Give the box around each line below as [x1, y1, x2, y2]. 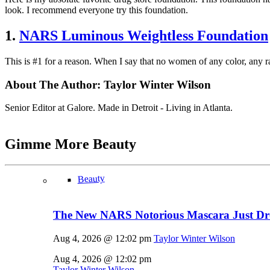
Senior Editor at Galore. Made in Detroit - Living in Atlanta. [5, 102, 233, 113]
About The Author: [5, 78, 104, 91]
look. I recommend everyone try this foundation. [5, 5, 188, 16]
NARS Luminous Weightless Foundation [19, 28, 268, 44]
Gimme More [5, 136, 93, 152]
